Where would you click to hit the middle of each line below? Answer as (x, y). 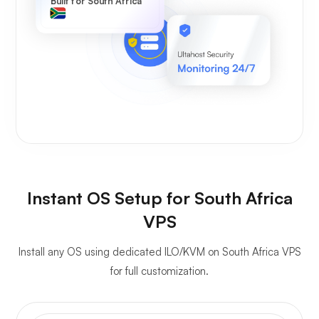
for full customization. (159, 271)
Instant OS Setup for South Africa (159, 198)
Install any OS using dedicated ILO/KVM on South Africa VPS (159, 251)
